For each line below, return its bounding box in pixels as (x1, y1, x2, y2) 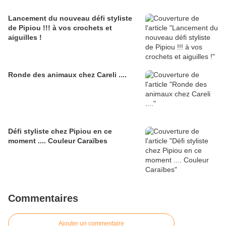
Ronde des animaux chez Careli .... (8, 71, 127, 79)
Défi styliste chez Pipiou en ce (8, 127, 112, 136)
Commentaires (8, 193, 78, 204)
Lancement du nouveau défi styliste (8, 14, 132, 23)
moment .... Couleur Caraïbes (8, 137, 107, 145)
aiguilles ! (8, 33, 42, 42)
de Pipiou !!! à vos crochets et (8, 24, 112, 32)
